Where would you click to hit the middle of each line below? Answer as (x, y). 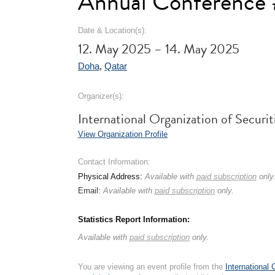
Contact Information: (114, 162)
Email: (91, 191)
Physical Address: (111, 176)
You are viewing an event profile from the (152, 267)
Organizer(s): (101, 96)
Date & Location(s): (112, 30)
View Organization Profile (123, 134)
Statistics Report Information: (134, 219)
